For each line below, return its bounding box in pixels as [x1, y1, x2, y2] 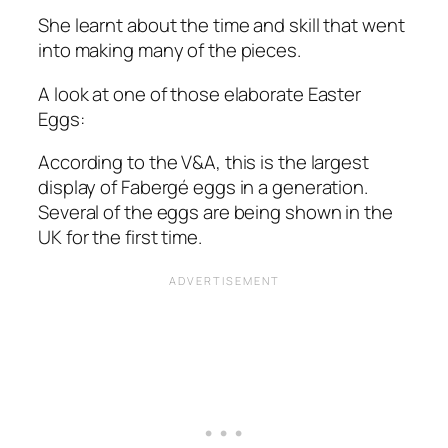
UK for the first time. [38, 224, 202, 251]
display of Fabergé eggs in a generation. [38, 174, 368, 201]
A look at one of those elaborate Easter [38, 80, 362, 107]
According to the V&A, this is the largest [38, 149, 369, 176]
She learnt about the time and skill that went [38, 12, 405, 39]
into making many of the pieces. [38, 37, 301, 64]
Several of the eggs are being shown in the [38, 199, 393, 226]
